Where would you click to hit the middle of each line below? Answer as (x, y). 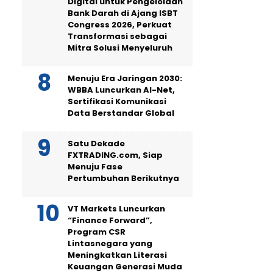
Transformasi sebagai (117, 37)
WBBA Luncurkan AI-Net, (121, 90)
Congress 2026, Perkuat (120, 25)
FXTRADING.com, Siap (115, 155)
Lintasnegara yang (110, 244)
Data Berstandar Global (121, 113)
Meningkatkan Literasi (117, 255)
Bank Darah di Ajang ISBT (123, 13)
